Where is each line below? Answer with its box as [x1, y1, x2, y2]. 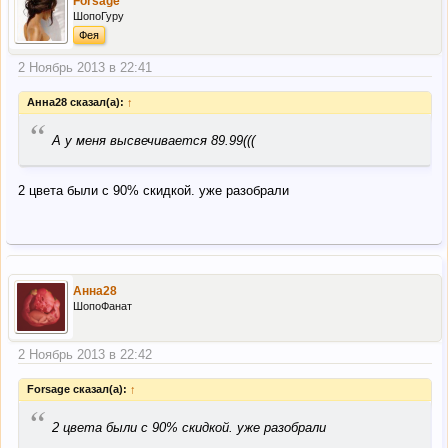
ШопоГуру [73, 10, 124, 23]
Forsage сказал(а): [27, 383, 130, 396]
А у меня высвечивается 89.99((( [52, 133, 255, 149]
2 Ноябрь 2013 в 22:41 [18, 59, 152, 75]
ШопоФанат [73, 299, 132, 312]
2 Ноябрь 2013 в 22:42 [18, 346, 152, 362]
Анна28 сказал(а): [27, 96, 127, 109]
